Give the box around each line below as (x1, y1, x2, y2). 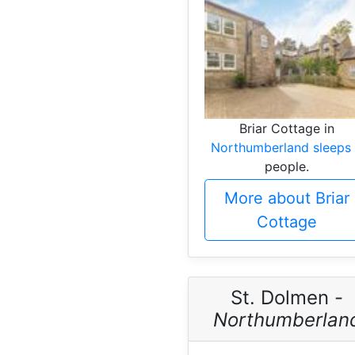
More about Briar (224, 188, 349, 208)
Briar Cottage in (239, 120, 334, 136)
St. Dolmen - (231, 285, 343, 309)
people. (265, 158, 309, 174)
